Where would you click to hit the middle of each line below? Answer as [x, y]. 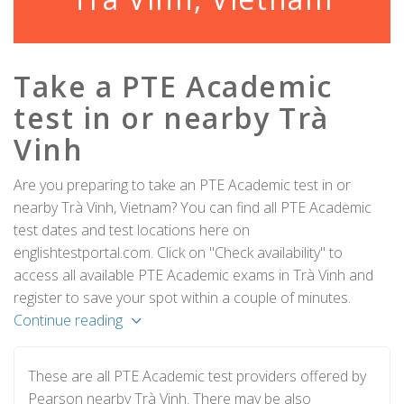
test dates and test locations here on [132, 230]
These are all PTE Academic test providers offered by [197, 376]
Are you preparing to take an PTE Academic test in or [182, 185]
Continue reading [68, 320]
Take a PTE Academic [173, 86]
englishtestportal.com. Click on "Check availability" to [178, 252]
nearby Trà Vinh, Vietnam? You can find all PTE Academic [193, 207]
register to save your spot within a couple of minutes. [182, 298]
